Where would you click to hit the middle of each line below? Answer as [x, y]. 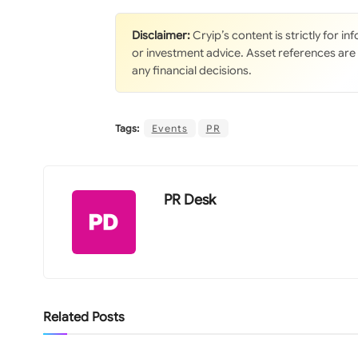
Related [66, 318]
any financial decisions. [191, 71]
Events [169, 129]
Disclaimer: [161, 36]
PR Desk [189, 200]
